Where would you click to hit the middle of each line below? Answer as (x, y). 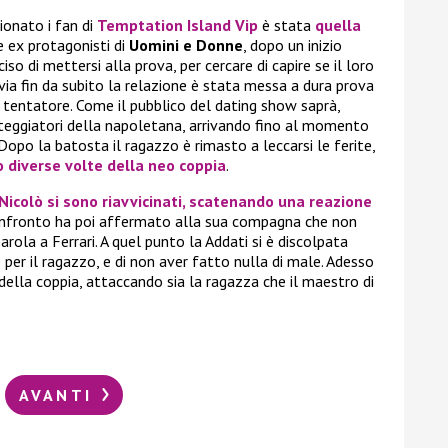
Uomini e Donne (186, 45)
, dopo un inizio (292, 45)
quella (338, 25)
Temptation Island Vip (177, 25)
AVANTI (59, 394)
